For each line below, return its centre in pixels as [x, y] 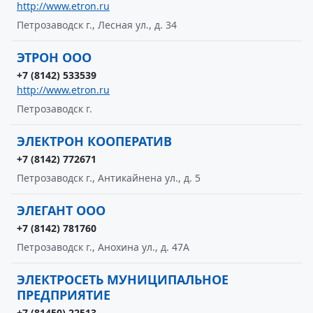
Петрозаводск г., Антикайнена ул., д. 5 [109, 178]
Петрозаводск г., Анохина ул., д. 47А [103, 247]
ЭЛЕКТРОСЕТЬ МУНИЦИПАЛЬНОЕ [123, 279]
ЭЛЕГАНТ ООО [61, 210]
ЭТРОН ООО [54, 57]
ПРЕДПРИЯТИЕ [64, 295]
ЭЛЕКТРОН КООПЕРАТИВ [94, 141]
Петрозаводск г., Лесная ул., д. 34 [97, 25]
